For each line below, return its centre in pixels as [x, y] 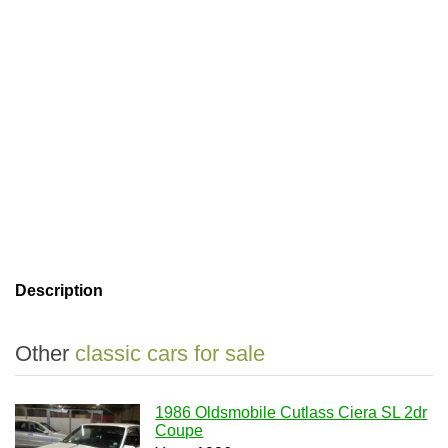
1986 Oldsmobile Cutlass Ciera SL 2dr [291, 412]
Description [59, 290]
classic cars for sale [170, 353]
